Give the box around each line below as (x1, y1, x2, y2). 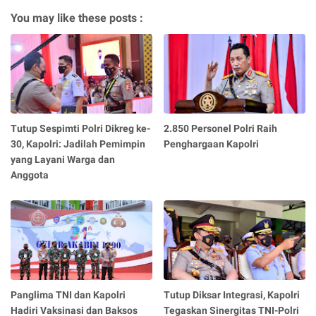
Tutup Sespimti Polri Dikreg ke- (11, 123, 150, 135)
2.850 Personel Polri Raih (164, 123, 278, 135)
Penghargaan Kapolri (164, 138, 260, 150)
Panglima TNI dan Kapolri (11, 288, 126, 300)
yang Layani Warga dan (11, 154, 115, 166)
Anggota (11, 169, 49, 181)
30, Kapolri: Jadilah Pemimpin (11, 138, 145, 150)
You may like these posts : (11, 11, 143, 25)
